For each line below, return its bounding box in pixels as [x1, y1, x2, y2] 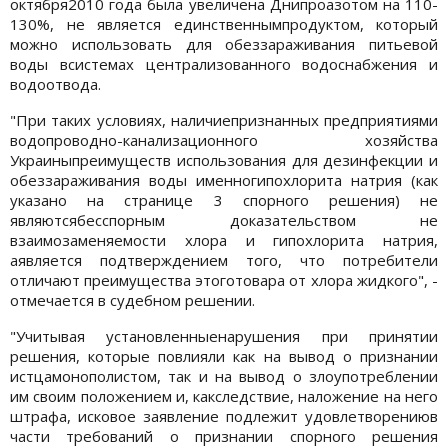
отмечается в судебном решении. [10, 289, 255, 310]
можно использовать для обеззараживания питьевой [10, 33, 438, 54]
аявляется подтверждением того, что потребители [10, 249, 438, 270]
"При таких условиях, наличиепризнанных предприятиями [10, 109, 438, 130]
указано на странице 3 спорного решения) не [10, 189, 438, 210]
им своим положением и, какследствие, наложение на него [10, 385, 438, 406]
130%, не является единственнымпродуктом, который [10, 13, 438, 34]
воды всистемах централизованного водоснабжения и [10, 53, 438, 74]
